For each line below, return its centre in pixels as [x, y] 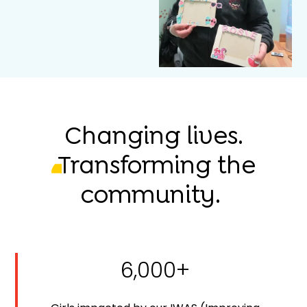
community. [150, 195]
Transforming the [157, 165]
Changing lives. [153, 136]
